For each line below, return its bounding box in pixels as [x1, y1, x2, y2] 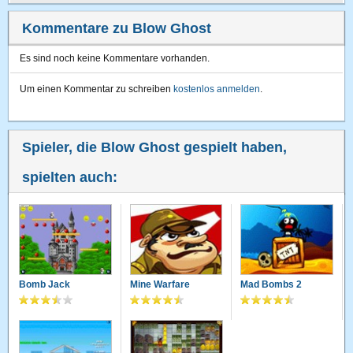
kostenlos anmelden [173, 84, 261, 95]
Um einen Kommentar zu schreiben [20, 84, 174, 95]
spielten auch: [22, 169, 118, 185]
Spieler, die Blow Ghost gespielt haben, [22, 139, 288, 155]
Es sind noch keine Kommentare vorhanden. [20, 53, 210, 64]
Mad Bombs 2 [240, 279, 303, 291]
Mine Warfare [129, 279, 190, 291]
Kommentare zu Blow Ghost [22, 20, 212, 36]
